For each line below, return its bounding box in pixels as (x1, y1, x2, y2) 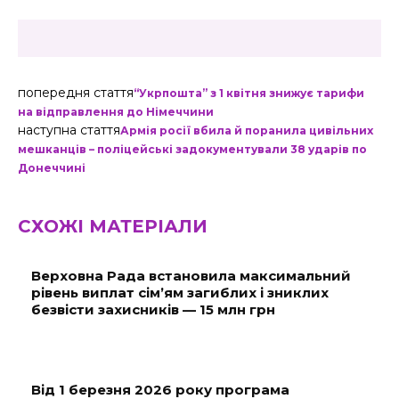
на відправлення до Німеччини (18, 105, 214, 118)
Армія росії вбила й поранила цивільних (120, 124, 373, 137)
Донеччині (18, 161, 85, 175)
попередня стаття (18, 85, 134, 101)
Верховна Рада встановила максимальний (31, 267, 351, 284)
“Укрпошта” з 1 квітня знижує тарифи (134, 86, 364, 100)
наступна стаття (18, 122, 120, 138)
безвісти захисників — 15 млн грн (31, 301, 275, 318)
